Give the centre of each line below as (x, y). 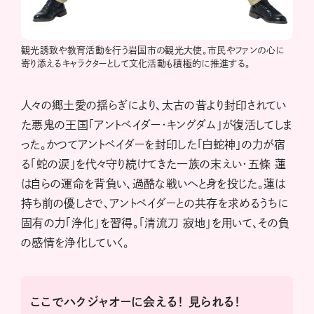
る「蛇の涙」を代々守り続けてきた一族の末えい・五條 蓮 (154, 164)
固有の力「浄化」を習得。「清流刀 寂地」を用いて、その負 (155, 223)
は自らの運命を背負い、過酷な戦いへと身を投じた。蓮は (153, 184)
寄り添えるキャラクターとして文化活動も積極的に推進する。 (136, 64)
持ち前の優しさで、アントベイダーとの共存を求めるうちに (155, 204)
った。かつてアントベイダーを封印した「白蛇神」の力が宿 (153, 145)
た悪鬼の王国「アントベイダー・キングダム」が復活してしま (157, 125)
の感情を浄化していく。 (75, 243)
